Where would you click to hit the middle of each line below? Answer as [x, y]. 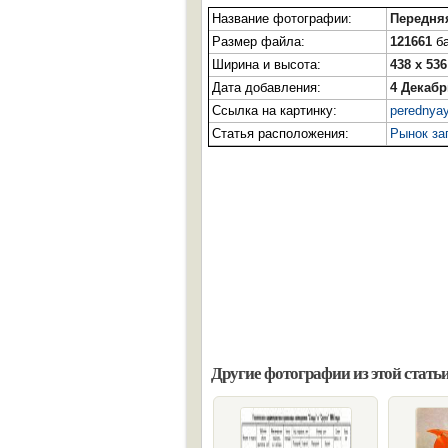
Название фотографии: [282, 18]
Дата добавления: [266, 87]
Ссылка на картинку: [274, 110]
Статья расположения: [280, 133]
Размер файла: [258, 41]
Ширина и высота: [266, 64]
